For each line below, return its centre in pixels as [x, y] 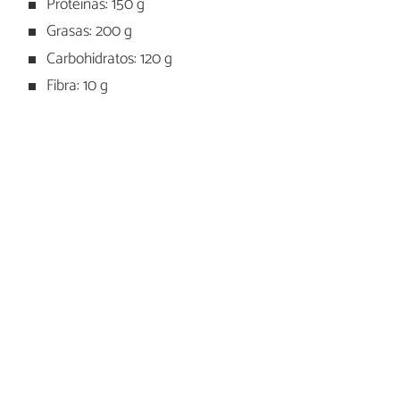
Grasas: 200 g [88, 32]
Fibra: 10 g [76, 86]
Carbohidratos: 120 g [108, 59]
